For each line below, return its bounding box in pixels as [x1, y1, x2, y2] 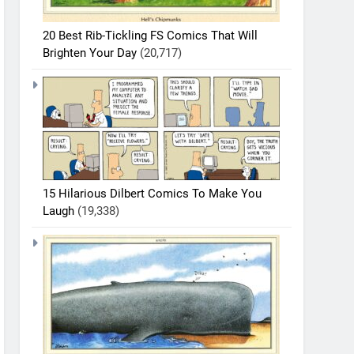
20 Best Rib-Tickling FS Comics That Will [43, 28, 258, 43]
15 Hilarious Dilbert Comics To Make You [43, 186, 262, 201]
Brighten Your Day [43, 45, 137, 60]
